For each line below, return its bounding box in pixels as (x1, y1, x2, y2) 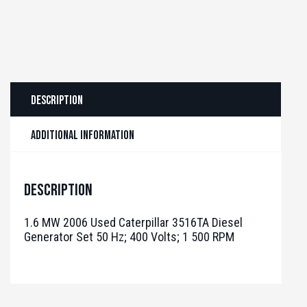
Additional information (31, 128, 134, 143)
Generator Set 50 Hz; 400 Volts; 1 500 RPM (24, 230, 234, 245)
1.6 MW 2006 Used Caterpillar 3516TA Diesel (24, 215, 243, 230)
